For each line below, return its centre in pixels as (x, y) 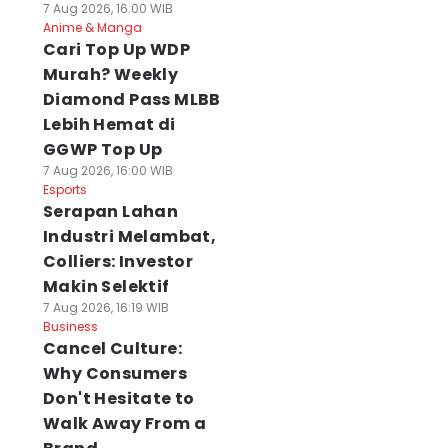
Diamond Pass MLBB (131, 99)
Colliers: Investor (118, 261)
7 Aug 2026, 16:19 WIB (105, 307)
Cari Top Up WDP (116, 49)
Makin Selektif (106, 286)
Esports (64, 189)
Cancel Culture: (112, 348)
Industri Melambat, (129, 236)
